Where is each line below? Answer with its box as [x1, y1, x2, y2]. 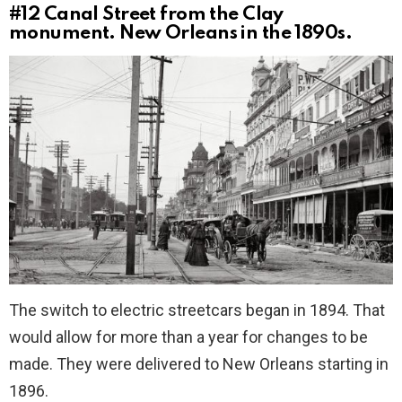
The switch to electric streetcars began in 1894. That [9, 300, 385, 319]
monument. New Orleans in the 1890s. [9, 24, 353, 44]
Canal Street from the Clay [43, 5, 284, 25]
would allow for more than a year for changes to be [9, 327, 368, 346]
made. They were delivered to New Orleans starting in [9, 354, 389, 373]
